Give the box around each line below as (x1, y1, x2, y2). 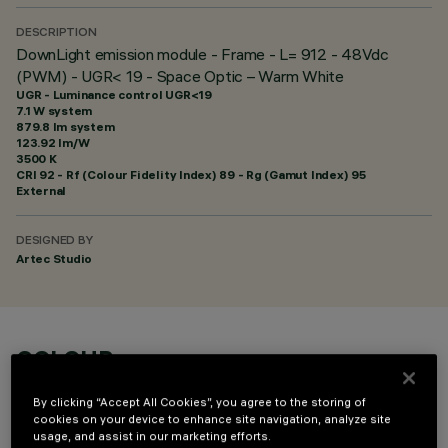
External (16, 183, 67, 198)
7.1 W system (16, 103, 93, 118)
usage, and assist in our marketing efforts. (33, 428, 272, 443)
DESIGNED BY (16, 235, 93, 248)
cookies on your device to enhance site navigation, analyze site (33, 411, 392, 426)
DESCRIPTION (16, 27, 97, 40)
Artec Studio (16, 251, 93, 266)
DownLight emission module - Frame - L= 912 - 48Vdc (16, 44, 390, 64)
